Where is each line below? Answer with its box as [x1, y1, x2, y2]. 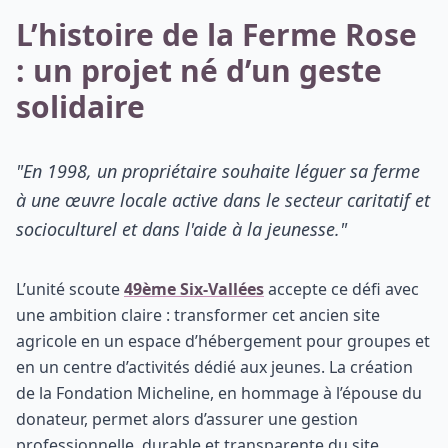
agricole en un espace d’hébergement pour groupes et [16, 330, 430, 353]
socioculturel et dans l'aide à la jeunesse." [16, 217, 347, 242]
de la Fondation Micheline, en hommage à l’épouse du [16, 382, 422, 405]
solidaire [16, 86, 145, 128]
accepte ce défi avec [264, 278, 419, 301]
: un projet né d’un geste [16, 50, 382, 92]
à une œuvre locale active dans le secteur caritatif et [16, 188, 430, 213]
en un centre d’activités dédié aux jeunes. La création [16, 356, 413, 379]
